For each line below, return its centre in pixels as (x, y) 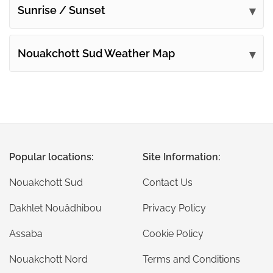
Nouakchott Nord (48, 259)
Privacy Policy (174, 208)
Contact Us (168, 183)
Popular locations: (51, 157)
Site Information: (182, 157)
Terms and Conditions (191, 259)
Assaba (26, 234)
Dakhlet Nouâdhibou (55, 208)
